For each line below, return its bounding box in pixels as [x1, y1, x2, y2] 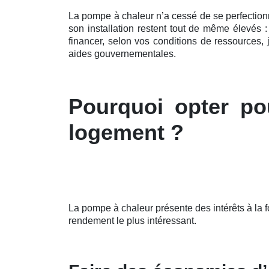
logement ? [68, 119, 184, 145]
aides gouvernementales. [68, 48, 176, 59]
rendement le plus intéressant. [68, 215, 196, 226]
